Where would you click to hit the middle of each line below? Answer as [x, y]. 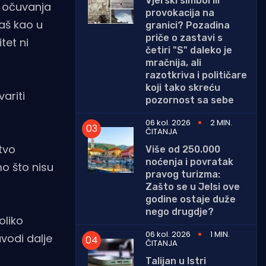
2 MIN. [221, 122]
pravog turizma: [183, 174]
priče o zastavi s [184, 37]
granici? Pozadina [188, 25]
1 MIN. [220, 234]
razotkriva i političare [196, 75]
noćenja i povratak [189, 161]
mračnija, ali [173, 62]
